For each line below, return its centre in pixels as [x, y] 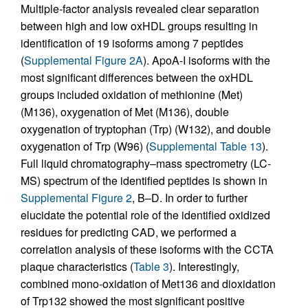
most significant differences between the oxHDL [137, 78]
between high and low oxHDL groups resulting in [139, 26]
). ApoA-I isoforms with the [207, 60]
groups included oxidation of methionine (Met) [132, 95]
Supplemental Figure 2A [84, 60]
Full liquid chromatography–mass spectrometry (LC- [146, 164]
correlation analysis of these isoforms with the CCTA [147, 250]
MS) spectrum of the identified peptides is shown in [144, 181]
